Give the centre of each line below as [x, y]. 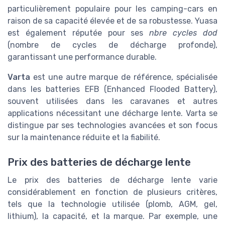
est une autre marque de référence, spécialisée [124, 77]
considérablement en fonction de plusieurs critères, [113, 192]
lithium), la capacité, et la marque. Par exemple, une [113, 216]
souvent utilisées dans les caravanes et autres [113, 101]
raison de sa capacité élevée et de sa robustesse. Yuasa [113, 21]
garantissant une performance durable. [82, 57]
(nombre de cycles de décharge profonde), [113, 45]
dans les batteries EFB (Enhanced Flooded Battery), [113, 89]
